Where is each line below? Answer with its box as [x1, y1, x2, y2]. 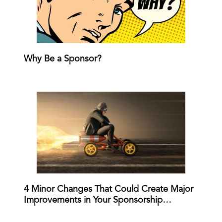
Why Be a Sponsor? [24, 54, 102, 63]
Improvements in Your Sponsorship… [24, 195, 171, 205]
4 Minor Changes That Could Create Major [24, 184, 193, 194]
